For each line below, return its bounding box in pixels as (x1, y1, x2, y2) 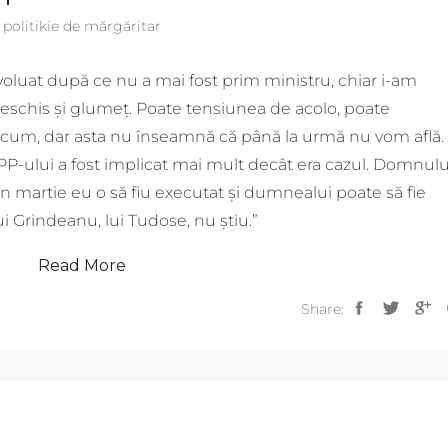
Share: (301, 300, 344, 318)
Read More (37, 256, 126, 275)
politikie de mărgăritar (2, 17, 161, 35)
